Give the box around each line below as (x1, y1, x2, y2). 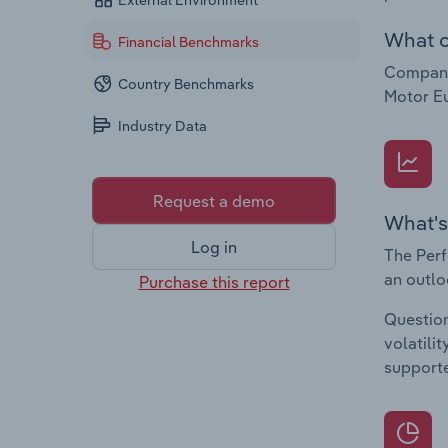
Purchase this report (138, 271, 290, 292)
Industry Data (118, 117, 208, 136)
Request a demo (153, 190, 275, 211)
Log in (191, 237, 237, 258)
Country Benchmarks (118, 75, 255, 94)
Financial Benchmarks (118, 33, 260, 52)
